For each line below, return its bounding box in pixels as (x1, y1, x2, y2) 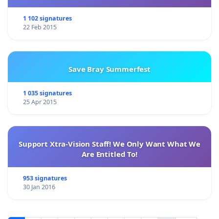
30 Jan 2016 (22, 182, 55, 191)
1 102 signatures (22, 14, 72, 22)
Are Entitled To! (82, 149, 137, 159)
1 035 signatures (22, 88, 72, 97)
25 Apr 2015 (22, 97, 57, 106)
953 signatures (22, 174, 67, 182)
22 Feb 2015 (22, 22, 57, 31)
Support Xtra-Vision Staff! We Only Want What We (19, 138, 200, 149)
